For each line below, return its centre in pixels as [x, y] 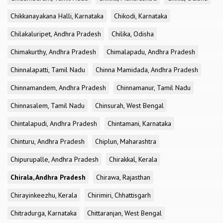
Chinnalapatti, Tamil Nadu [48, 70]
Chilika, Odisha [133, 34]
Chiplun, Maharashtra [126, 141]
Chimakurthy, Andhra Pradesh [53, 52]
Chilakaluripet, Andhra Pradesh [56, 34]
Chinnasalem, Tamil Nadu [48, 106]
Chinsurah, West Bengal [129, 106]
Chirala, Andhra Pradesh [48, 177]
